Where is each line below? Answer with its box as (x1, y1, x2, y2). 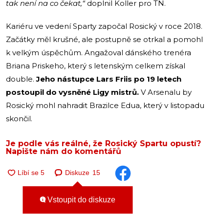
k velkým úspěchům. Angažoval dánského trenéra (6, 47, 191, 57)
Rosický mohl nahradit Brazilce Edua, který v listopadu (6, 100, 204, 110)
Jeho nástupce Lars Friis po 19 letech (36, 74, 181, 84)
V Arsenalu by (141, 87, 192, 97)
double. (6, 74, 36, 84)
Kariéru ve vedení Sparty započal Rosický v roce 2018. (6, 21, 202, 31)
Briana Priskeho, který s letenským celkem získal (6, 61, 185, 70)
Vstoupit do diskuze (45, 196, 115, 204)
